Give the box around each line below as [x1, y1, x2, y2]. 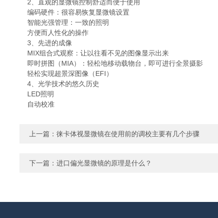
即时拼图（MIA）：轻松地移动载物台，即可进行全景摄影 [19, 59, 203, 67]
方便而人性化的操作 [19, 29, 89, 36]
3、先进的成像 [19, 39, 72, 47]
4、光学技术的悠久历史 [19, 80, 99, 88]
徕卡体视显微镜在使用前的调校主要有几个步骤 [56, 130, 200, 138]
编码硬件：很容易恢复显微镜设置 [19, 8, 129, 16]
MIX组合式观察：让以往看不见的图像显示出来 [19, 49, 169, 57]
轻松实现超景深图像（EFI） [19, 70, 113, 77]
